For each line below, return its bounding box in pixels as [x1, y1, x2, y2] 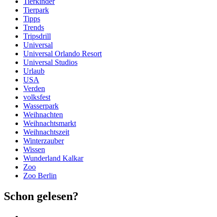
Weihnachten [23, 110, 63, 119]
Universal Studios [23, 58, 77, 67]
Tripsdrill [23, 32, 51, 41]
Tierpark [23, 6, 49, 15]
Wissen [23, 145, 45, 154]
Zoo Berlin [23, 171, 57, 180]
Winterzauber [23, 137, 64, 145]
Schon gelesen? [4, 190, 78, 203]
